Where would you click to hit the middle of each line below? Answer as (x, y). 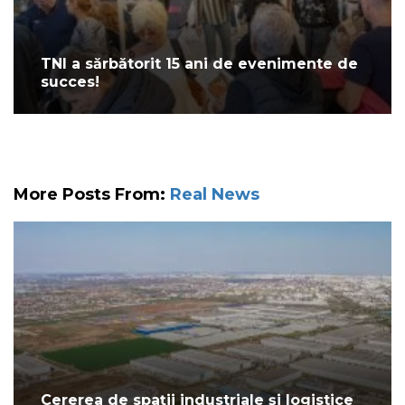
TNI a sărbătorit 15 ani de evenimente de (199, 64)
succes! (70, 82)
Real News (215, 195)
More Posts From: (92, 195)
